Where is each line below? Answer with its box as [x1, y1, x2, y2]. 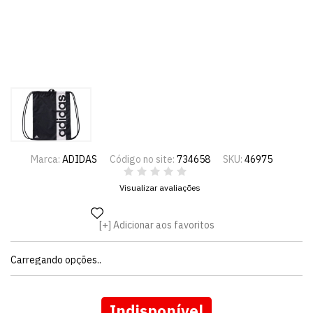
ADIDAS [61, 153, 97, 166]
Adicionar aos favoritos [112, 219, 214, 231]
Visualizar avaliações [119, 182, 201, 193]
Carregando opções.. [10, 254, 101, 266]
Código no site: [109, 153, 177, 166]
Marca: [30, 153, 62, 166]
